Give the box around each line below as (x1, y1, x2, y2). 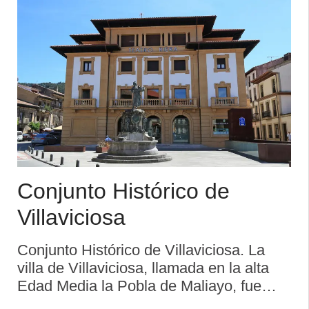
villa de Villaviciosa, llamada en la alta (17, 259, 269, 277)
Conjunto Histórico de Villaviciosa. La (17, 241, 265, 259)
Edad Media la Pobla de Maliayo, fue (17, 277, 261, 295)
